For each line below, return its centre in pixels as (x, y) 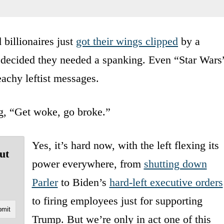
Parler (45, 182)
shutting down (175, 163)
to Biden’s (83, 182)
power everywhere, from (88, 163)
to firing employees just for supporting (117, 200)
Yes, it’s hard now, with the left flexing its (125, 145)
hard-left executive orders (166, 182)
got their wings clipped (127, 41)
